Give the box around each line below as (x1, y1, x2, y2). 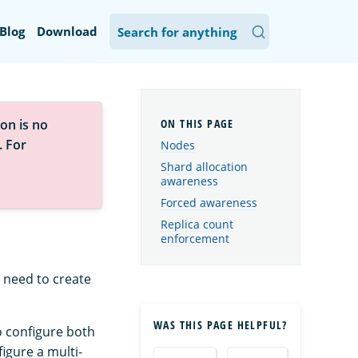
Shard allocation (161, 158, 248, 174)
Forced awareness (161, 194, 257, 210)
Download (37, 23, 97, 39)
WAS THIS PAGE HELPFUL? (153, 316, 288, 332)
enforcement (161, 230, 229, 246)
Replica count (161, 216, 233, 232)
